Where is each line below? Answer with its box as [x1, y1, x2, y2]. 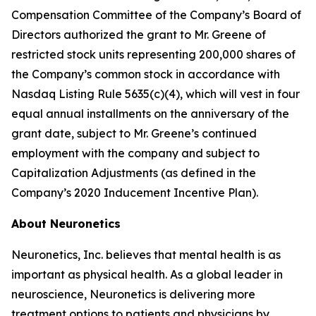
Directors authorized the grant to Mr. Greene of [11, 28, 266, 42]
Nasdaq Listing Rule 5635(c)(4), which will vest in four [11, 87, 300, 101]
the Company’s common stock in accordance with [11, 67, 280, 81]
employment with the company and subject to [11, 146, 260, 160]
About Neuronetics [11, 217, 121, 231]
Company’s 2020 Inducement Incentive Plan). [11, 186, 258, 200]
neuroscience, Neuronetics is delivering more [11, 287, 255, 301]
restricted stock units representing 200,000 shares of [11, 47, 296, 61]
